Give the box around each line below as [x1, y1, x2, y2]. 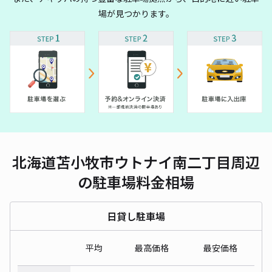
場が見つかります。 [98, 7, 174, 19]
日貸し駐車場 [107, 208, 165, 223]
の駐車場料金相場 [78, 171, 194, 192]
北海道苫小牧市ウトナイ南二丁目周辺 [12, 151, 260, 172]
